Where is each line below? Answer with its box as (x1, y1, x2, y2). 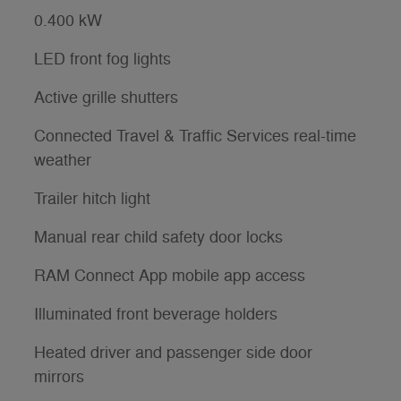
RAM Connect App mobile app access (34, 265, 305, 286)
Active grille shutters (34, 87, 178, 107)
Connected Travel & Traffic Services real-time (34, 125, 356, 146)
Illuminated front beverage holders (34, 303, 277, 324)
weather (34, 149, 91, 170)
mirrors (34, 366, 84, 387)
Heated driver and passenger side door (34, 342, 312, 363)
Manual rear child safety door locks (34, 226, 283, 247)
